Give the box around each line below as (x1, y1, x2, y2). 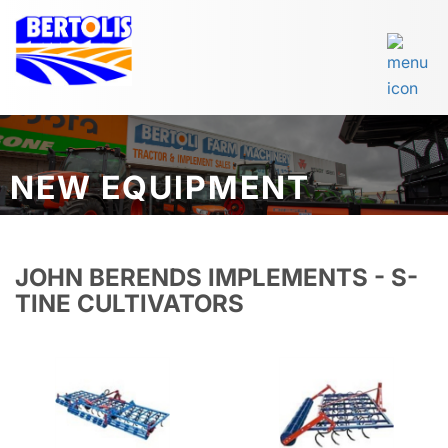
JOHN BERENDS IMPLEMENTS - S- (15, 263, 418, 292)
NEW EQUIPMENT (10, 168, 310, 207)
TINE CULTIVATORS (15, 289, 244, 318)
